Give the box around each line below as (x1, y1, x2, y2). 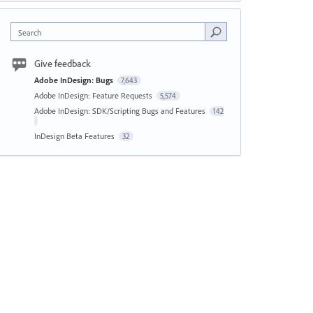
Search (17, 27, 41, 38)
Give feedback (34, 57, 91, 70)
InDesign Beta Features (34, 131, 117, 141)
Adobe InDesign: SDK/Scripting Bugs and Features (34, 105, 208, 116)
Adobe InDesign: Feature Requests (34, 90, 154, 101)
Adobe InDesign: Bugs (34, 75, 115, 85)
